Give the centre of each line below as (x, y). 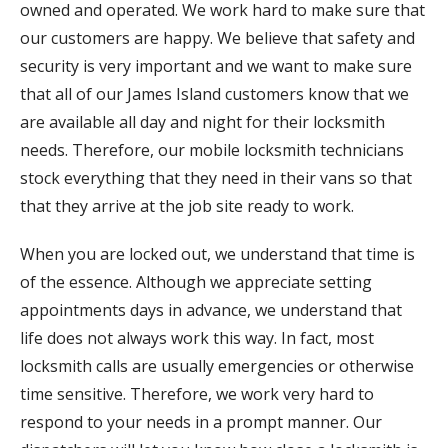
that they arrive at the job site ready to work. (187, 205)
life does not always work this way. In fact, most (197, 337)
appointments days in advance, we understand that (211, 309)
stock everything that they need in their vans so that (216, 177)
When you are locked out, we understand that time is (217, 253)
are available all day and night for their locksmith (202, 121)
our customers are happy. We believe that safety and (217, 37)
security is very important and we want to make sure (216, 65)
